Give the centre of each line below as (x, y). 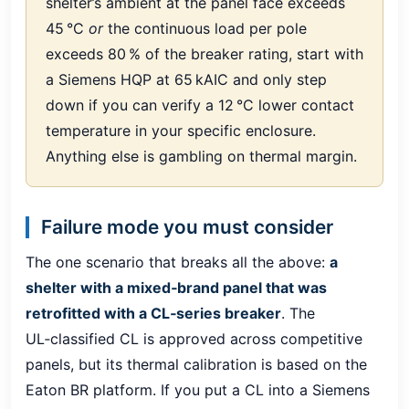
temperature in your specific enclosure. (180, 130)
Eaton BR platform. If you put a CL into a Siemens (198, 389)
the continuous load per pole (204, 28)
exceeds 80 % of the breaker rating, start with (204, 53)
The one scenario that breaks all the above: (178, 262)
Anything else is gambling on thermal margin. (201, 156)
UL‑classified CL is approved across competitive (194, 338)
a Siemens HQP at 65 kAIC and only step (186, 79)
